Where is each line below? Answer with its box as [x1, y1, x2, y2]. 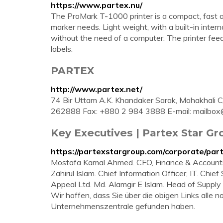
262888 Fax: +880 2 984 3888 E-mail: [51, 106, 193, 116]
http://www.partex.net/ [51, 84, 142, 94]
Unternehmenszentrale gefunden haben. [51, 201, 195, 211]
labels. [51, 44, 73, 54]
